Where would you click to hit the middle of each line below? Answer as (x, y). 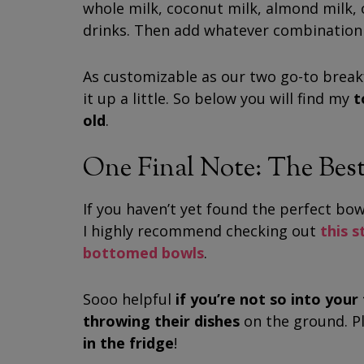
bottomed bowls (143, 253)
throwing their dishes (161, 321)
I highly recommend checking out (199, 231)
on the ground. (296, 321)
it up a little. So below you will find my (218, 98)
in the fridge (128, 343)
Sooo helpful (127, 299)
